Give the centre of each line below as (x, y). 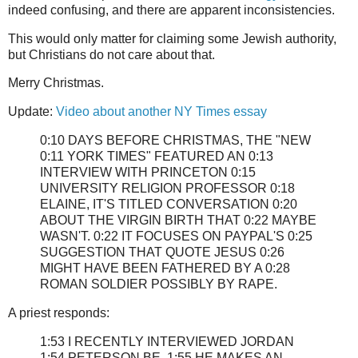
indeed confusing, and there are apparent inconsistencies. (171, 10)
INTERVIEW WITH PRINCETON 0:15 (148, 173)
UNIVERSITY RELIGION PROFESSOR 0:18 (167, 189)
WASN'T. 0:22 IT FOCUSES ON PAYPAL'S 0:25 (176, 237)
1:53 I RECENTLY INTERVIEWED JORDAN (167, 341)
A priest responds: (59, 312)
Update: (32, 112)
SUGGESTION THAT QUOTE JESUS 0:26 (162, 253)
